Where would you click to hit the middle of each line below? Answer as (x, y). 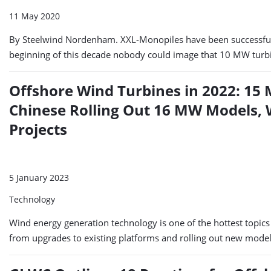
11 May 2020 (34, 16)
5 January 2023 (39, 177)
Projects (38, 129)
